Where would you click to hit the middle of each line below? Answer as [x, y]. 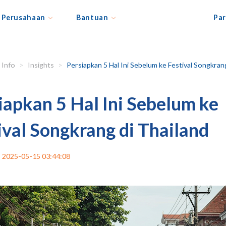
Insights [41, 65]
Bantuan [92, 17]
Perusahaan [23, 17]
